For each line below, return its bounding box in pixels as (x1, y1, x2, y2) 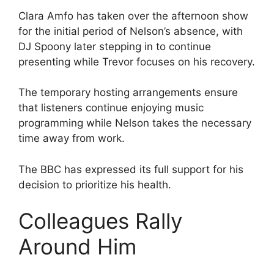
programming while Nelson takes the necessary (18, 117, 251, 130)
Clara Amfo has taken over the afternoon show (18, 9, 248, 22)
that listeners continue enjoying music (18, 102, 204, 114)
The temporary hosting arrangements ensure (18, 86, 238, 99)
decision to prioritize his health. (18, 178, 171, 191)
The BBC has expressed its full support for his (18, 163, 243, 176)
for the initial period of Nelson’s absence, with (18, 24, 243, 37)
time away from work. (18, 132, 125, 145)
